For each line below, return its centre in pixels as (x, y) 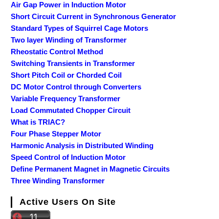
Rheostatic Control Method (57, 52)
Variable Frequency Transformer (66, 99)
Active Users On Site (68, 202)
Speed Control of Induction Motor (68, 157)
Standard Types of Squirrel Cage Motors (80, 28)
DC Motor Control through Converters (76, 87)
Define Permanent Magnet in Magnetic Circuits (90, 169)
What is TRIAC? (38, 122)
